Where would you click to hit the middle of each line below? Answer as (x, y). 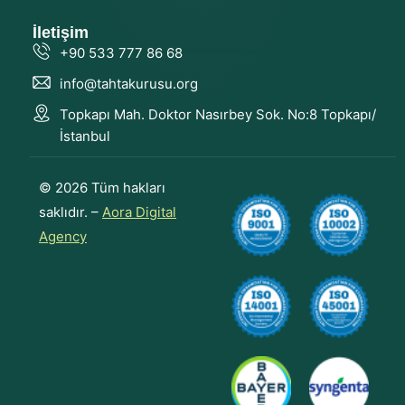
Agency (63, 236)
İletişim (61, 32)
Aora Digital (139, 212)
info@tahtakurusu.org (129, 83)
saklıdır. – (71, 212)
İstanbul (85, 136)
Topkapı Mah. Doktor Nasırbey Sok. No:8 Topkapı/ (218, 114)
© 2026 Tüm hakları (102, 187)
